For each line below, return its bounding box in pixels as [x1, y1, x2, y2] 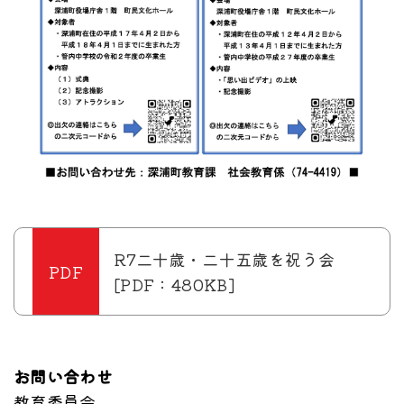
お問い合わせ [14, 364, 114, 389]
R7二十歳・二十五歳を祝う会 [114, 247, 335, 271]
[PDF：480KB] [114, 272, 234, 297]
